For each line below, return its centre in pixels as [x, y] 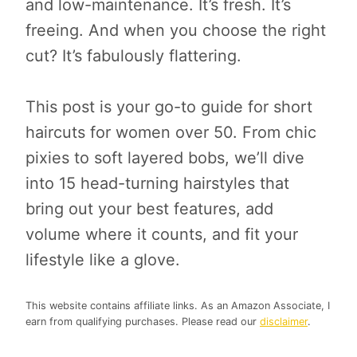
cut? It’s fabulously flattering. [133, 55]
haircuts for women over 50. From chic [171, 132]
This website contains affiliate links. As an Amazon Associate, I [178, 305]
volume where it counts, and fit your [162, 234]
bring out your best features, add [149, 208]
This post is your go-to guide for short [169, 106]
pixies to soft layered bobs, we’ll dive [165, 157]
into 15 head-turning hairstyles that [157, 183]
